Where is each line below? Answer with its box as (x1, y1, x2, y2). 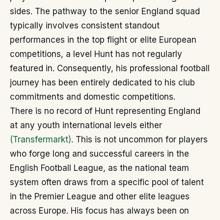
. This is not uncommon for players (71, 135, 208, 145)
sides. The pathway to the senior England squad (10, 6, 200, 17)
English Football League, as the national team (10, 163, 189, 173)
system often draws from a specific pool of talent (10, 177, 204, 188)
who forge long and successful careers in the (10, 149, 189, 159)
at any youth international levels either (10, 120, 162, 131)
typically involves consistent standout (10, 21, 160, 31)
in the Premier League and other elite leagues (10, 192, 190, 202)
